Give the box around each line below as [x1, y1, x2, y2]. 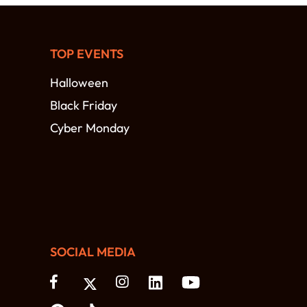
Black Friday [50, 97, 117, 114]
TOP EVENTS [50, 46, 123, 62]
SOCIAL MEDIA [50, 244, 136, 260]
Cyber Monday [50, 120, 130, 136]
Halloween [50, 75, 108, 91]
